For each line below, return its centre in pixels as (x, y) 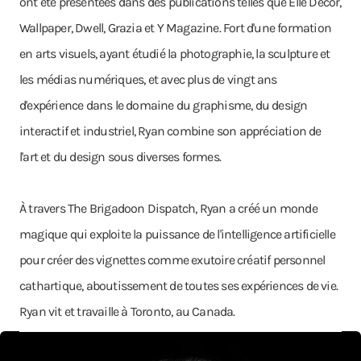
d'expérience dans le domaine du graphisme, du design (164, 105)
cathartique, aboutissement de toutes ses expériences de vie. (179, 286)
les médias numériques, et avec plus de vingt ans (148, 79)
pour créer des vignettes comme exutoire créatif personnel (172, 260)
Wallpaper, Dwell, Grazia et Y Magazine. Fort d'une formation (176, 28)
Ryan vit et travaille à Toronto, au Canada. (127, 311)
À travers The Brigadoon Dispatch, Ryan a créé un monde (168, 208)
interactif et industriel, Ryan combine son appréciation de (170, 131)
